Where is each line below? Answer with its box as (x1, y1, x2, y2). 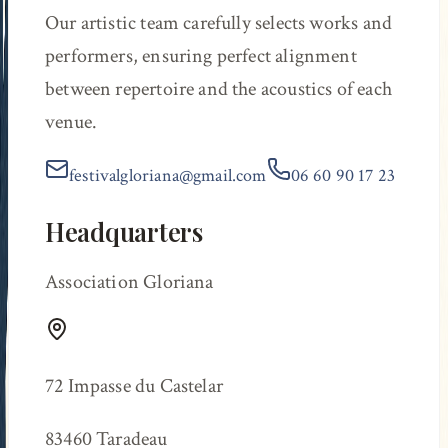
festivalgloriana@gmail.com (69, 163, 267, 187)
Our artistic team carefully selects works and (45, 9, 393, 36)
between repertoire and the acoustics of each (45, 75, 392, 102)
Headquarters (45, 214, 203, 248)
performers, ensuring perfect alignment (45, 42, 357, 69)
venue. (45, 108, 98, 135)
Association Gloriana (45, 269, 214, 296)
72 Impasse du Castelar (45, 373, 223, 400)
